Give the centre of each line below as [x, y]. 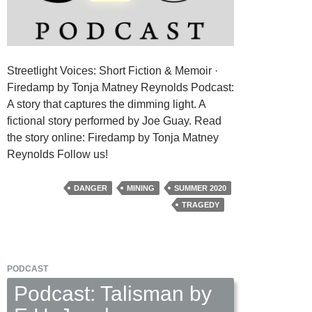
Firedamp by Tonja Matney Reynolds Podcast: [120, 88]
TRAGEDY [201, 205]
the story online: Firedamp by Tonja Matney [113, 138]
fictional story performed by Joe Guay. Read [114, 121]
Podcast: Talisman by [113, 294]
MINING [141, 188]
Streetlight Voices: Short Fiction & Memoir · [112, 71]
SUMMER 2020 [200, 188]
